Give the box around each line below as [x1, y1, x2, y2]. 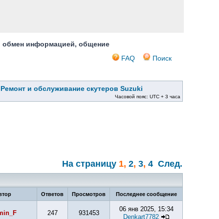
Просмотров [70, 191, 107, 197]
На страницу [62, 159, 116, 169]
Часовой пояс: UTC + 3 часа [115, 94, 180, 99]
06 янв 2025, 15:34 [119, 205, 174, 213]
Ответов [40, 191, 65, 197]
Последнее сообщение [114, 191, 178, 197]
